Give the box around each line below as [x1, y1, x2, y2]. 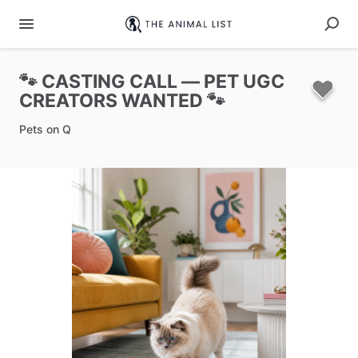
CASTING [42, 70, 125, 93]
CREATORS [19, 89, 117, 112]
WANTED [121, 89, 203, 112]
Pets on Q [19, 122, 71, 136]
